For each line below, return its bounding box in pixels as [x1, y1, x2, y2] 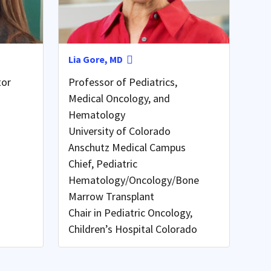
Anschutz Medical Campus [68, 140, 186, 154]
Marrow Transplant [68, 189, 154, 203]
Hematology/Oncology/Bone [68, 172, 199, 187]
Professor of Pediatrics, [68, 74, 177, 89]
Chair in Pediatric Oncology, [68, 205, 192, 220]
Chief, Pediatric [68, 156, 137, 171]
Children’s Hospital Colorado [68, 221, 197, 236]
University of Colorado [68, 123, 171, 138]
